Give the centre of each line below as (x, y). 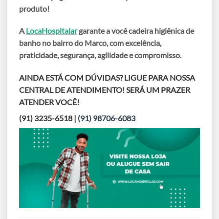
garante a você (103, 31)
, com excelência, (134, 43)
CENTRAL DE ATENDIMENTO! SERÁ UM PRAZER (105, 90)
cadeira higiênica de (161, 31)
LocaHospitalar (52, 31)
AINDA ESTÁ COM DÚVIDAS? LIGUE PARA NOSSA (107, 78)
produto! (34, 8)
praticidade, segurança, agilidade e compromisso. (100, 55)
